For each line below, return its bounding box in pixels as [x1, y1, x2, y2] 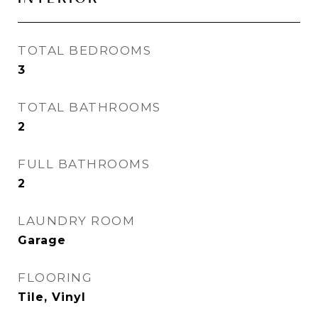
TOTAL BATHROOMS [18, 100, 161, 114]
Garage [18, 234, 66, 247]
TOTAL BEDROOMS [18, 43, 151, 57]
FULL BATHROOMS [18, 157, 150, 171]
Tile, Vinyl [18, 290, 86, 304]
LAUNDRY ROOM [18, 214, 135, 228]
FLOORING [18, 270, 92, 285]
